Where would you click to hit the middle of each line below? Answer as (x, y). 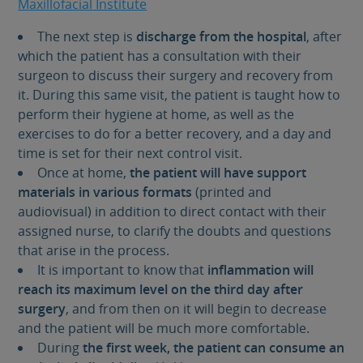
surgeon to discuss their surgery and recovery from (176, 75)
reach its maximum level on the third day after (161, 289)
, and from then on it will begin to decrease (196, 308)
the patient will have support (218, 172)
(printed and (232, 192)
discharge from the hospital (221, 36)
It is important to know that (122, 269)
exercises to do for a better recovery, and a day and (175, 133)
